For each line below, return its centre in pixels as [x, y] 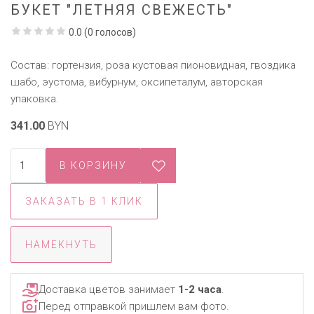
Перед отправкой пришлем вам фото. [134, 306]
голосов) [115, 32]
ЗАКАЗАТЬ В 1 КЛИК [84, 201]
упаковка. [35, 98]
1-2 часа [200, 289]
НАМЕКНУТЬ [61, 244]
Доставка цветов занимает [108, 289]
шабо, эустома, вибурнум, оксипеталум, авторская [137, 82]
